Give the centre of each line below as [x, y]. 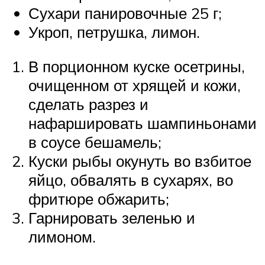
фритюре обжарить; [99, 198]
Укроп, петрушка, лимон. [114, 32]
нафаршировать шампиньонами [143, 123]
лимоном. [62, 236]
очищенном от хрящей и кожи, [135, 85]
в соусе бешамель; [95, 142]
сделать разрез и [88, 104]
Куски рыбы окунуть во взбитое [140, 161]
